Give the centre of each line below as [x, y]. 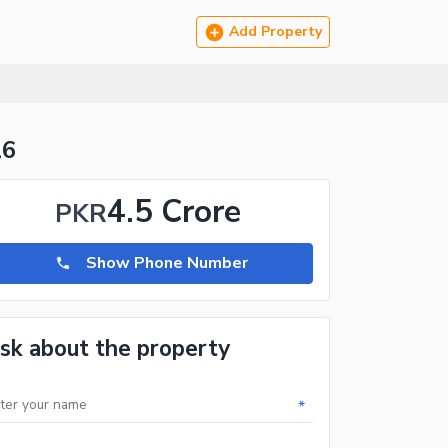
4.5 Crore [174, 211]
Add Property [275, 31]
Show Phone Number [167, 263]
